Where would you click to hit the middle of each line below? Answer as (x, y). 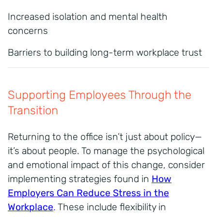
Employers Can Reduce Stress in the (88, 193)
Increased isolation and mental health (88, 16)
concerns (28, 31)
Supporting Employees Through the (100, 95)
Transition (33, 110)
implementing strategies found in (80, 179)
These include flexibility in (111, 207)
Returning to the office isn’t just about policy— (105, 137)
